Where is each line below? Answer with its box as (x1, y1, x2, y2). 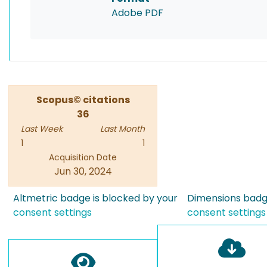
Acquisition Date (49, 151, 117, 163)
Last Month (100, 123, 145, 135)
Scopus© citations (36, 93, 130, 107)
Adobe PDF (111, 6, 163, 20)
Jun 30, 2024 (54, 164, 112, 178)
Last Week (21, 123, 63, 135)
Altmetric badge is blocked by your (13, 191, 178, 205)
